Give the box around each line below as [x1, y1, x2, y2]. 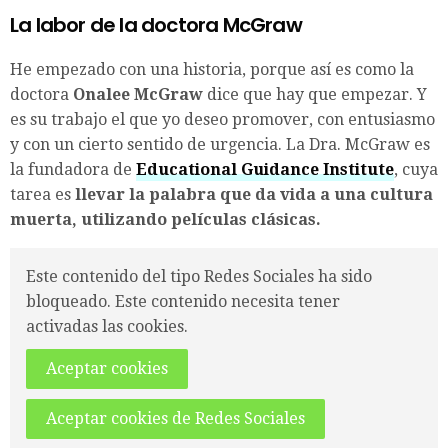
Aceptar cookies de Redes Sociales [46, 409, 305, 429]
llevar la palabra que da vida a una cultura [71, 185, 433, 205]
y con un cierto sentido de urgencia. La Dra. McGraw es [10, 135, 430, 155]
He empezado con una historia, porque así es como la [10, 60, 414, 80]
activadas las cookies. [26, 317, 188, 337]
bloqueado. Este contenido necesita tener [26, 292, 340, 312]
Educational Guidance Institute [136, 160, 394, 180]
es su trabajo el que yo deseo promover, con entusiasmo [10, 110, 435, 130]
